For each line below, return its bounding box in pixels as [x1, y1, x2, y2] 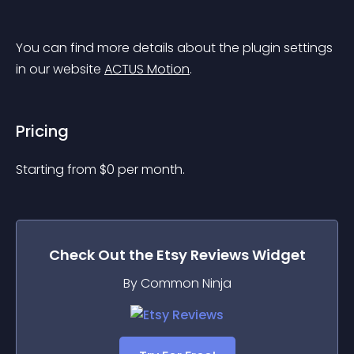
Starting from [16, 160, 100, 179]
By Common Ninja [122, 274, 232, 292]
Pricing [16, 120, 69, 142]
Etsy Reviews [156, 245, 249, 265]
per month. [118, 160, 185, 179]
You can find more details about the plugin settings [16, 39, 336, 57]
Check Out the [48, 245, 156, 265]
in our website [16, 60, 104, 78]
